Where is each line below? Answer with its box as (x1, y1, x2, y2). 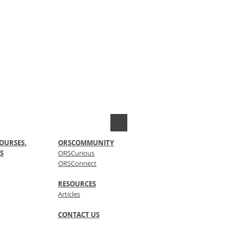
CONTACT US (58, 210, 100, 219)
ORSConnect (58, 159, 97, 168)
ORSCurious (58, 148, 94, 158)
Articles (58, 189, 80, 199)
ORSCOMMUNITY (58, 138, 114, 147)
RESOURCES (58, 179, 96, 188)
